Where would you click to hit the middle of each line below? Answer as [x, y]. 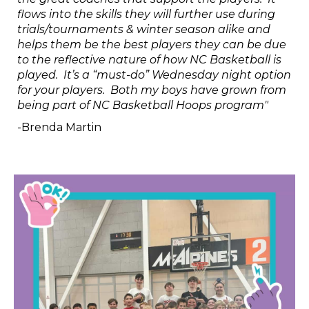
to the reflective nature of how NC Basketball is [149, 60]
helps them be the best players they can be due [152, 44]
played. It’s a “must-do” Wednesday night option [154, 75]
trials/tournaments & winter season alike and [144, 29]
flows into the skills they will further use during [146, 14]
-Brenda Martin [59, 127]
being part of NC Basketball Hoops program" [144, 105]
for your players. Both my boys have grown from [152, 90]
